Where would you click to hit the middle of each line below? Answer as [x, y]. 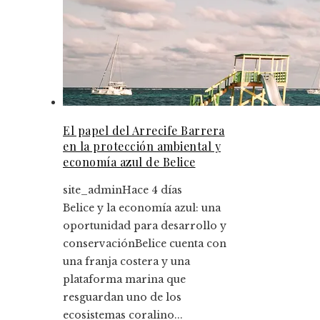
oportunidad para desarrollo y [145, 225]
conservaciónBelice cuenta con [145, 243]
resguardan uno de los [122, 297]
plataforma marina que [124, 279]
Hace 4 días [152, 190]
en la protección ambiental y [142, 146]
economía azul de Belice [129, 161]
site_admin [92, 190]
